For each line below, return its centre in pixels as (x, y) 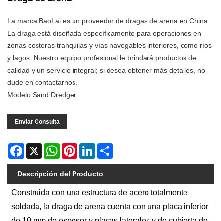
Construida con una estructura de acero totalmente (100, 192)
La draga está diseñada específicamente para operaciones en (104, 33)
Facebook (40, 147)
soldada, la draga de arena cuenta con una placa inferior (110, 206)
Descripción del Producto (60, 174)
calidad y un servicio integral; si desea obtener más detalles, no (106, 70)
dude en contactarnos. (42, 83)
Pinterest (91, 147)
